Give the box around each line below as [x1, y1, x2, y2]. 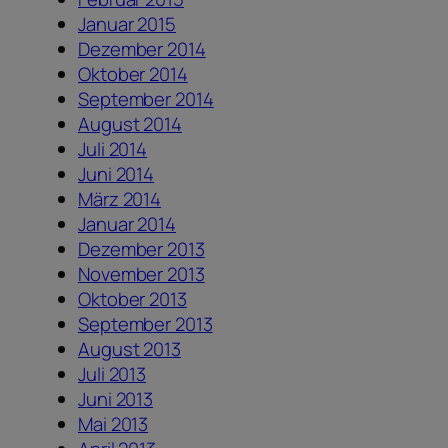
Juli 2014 [78, 136, 148, 163]
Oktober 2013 [78, 286, 187, 313]
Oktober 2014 [78, 61, 188, 88]
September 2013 [78, 311, 213, 338]
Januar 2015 [78, 11, 176, 38]
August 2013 [78, 336, 181, 363]
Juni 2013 [78, 386, 154, 413]
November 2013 [78, 261, 205, 288]
